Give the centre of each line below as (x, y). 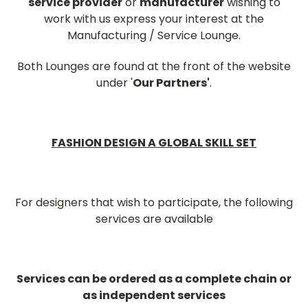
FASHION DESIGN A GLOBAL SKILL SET (154, 142)
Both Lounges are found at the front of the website (154, 66)
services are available (154, 219)
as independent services (154, 295)
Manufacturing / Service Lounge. (154, 35)
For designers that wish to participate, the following (154, 202)
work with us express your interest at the (154, 19)
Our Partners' (171, 82)
